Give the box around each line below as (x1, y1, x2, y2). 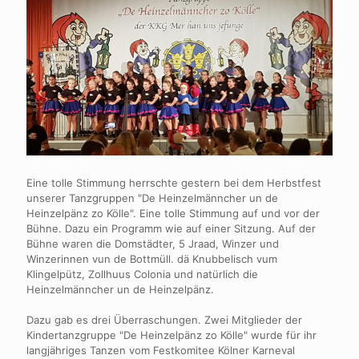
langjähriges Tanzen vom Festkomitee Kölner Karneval (26, 343, 295, 357)
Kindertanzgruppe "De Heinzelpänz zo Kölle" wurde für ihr (26, 328, 317, 341)
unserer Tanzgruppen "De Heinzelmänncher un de (26, 191, 278, 204)
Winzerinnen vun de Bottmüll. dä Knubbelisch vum (26, 252, 277, 265)
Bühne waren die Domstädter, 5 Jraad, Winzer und (26, 236, 279, 250)
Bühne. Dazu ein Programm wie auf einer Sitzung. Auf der (26, 221, 316, 235)
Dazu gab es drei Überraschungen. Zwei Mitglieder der (26, 313, 302, 326)
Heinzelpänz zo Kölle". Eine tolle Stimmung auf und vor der (26, 206, 320, 220)
